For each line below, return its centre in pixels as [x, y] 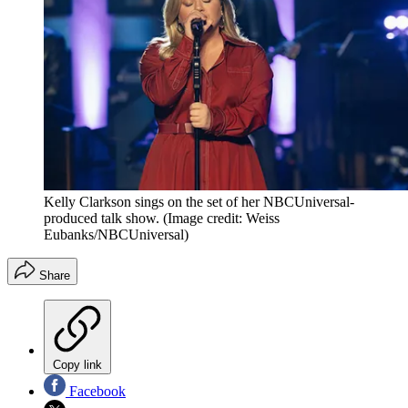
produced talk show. [102, 218]
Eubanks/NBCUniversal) [116, 234]
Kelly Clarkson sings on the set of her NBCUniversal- [199, 201]
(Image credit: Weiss [221, 218]
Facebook [96, 391]
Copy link [77, 364]
